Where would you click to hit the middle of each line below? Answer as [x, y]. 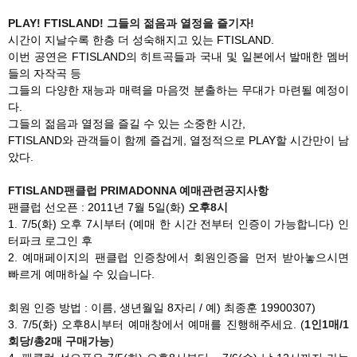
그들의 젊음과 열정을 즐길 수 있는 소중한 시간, [127, 124]
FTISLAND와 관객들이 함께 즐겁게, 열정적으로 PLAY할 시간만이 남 [178, 140]
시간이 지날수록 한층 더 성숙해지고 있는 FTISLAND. [141, 40]
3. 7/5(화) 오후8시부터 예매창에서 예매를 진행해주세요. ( [156, 324]
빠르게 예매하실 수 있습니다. [81, 274]
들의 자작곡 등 [45, 73]
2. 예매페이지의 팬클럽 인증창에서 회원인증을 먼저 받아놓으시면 [178, 257]
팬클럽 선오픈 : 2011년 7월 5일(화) [98, 207]
